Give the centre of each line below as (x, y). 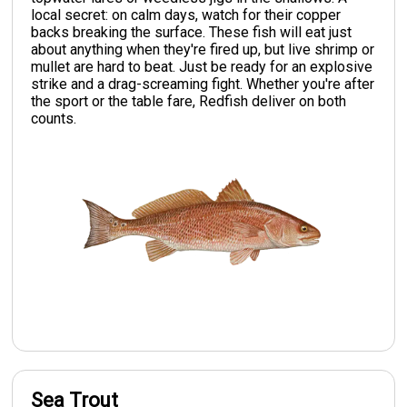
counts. (54, 118)
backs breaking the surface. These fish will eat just (192, 32)
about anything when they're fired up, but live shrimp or (203, 49)
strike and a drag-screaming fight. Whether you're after (203, 84)
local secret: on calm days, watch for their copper (186, 15)
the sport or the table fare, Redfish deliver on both (189, 101)
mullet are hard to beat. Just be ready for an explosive (202, 66)
